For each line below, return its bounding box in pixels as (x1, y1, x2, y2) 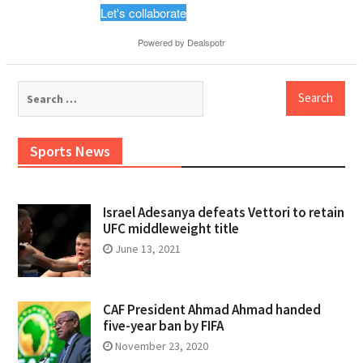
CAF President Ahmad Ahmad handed (102, 300, 321, 318)
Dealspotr (186, 35, 225, 49)
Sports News (29, 141, 110, 160)
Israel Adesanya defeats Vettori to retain (102, 203, 344, 221)
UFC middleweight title (102, 219, 239, 237)
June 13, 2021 (114, 241, 181, 256)
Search (16, 81, 58, 98)
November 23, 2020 (114, 338, 208, 353)
